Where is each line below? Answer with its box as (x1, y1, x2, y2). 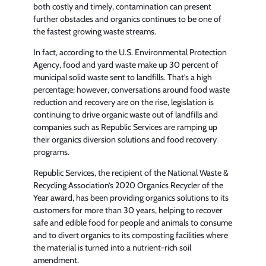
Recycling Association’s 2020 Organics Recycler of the (33, 180, 223, 191)
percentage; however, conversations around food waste (33, 84, 230, 95)
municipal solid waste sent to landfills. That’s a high (33, 72, 212, 83)
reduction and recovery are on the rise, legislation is (33, 97, 214, 107)
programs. (33, 147, 69, 157)
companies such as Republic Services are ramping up (33, 122, 217, 132)
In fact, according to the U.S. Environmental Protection (33, 47, 227, 58)
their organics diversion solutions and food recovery (33, 134, 217, 145)
